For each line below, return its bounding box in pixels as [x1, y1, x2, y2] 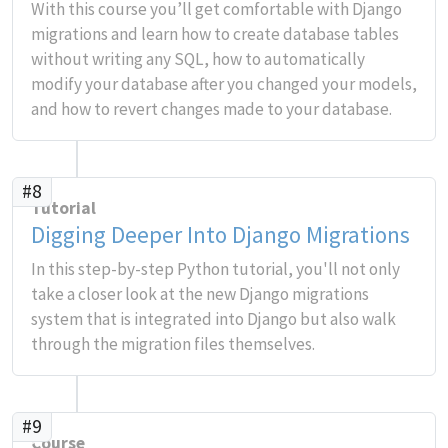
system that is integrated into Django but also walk [31, 308, 396, 330]
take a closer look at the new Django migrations [31, 283, 369, 305]
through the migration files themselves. [31, 333, 315, 355]
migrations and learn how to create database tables [31, 23, 399, 45]
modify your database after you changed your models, [31, 73, 417, 95]
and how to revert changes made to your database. [31, 98, 392, 120]
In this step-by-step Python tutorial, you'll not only [31, 258, 400, 280]
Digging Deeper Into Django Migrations [31, 220, 410, 249]
